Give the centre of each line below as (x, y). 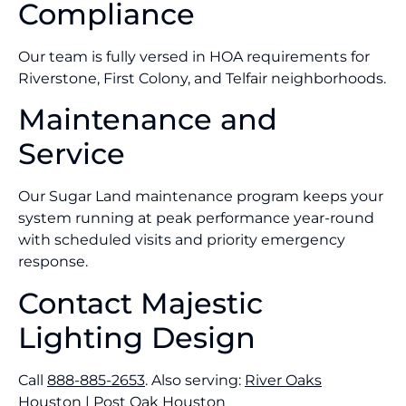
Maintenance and (148, 120)
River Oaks (283, 380)
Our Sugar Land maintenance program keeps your (201, 197)
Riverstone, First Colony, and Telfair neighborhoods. (202, 78)
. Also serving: (195, 380)
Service (72, 154)
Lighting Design (137, 337)
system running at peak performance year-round (196, 218)
